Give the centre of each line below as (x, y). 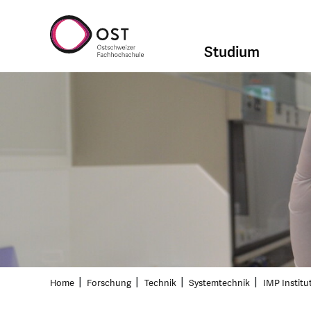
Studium (232, 52)
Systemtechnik (220, 284)
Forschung (109, 284)
